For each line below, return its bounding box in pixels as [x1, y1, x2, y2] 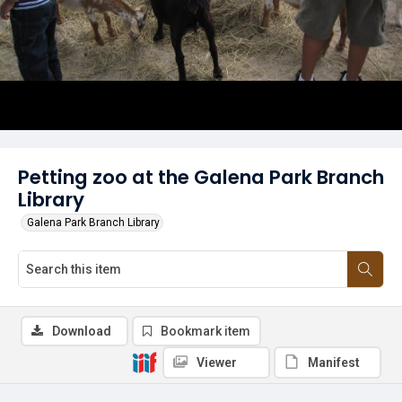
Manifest [308, 355, 360, 370]
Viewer [197, 355, 237, 370]
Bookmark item [161, 324, 250, 338]
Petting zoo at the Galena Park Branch [18, 163, 384, 191]
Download [52, 324, 111, 338]
